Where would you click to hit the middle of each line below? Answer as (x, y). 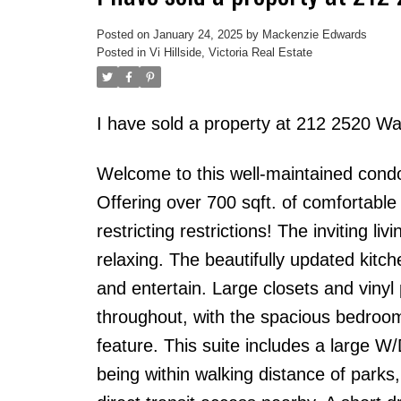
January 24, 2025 (197, 34)
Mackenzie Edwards (314, 34)
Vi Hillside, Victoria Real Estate (230, 52)
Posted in (121, 52)
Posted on (124, 34)
